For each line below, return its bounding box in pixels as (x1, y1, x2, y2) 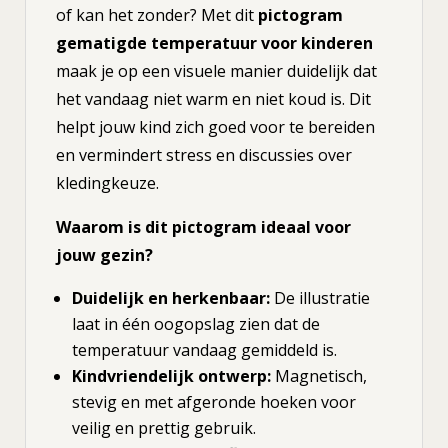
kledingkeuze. (56, 172, 159, 195)
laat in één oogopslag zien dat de (72, 313, 320, 336)
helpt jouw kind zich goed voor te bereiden (56, 116, 375, 139)
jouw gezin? (56, 244, 153, 267)
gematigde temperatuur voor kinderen (56, 32, 373, 55)
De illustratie (270, 287, 370, 310)
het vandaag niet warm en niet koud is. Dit (56, 88, 371, 111)
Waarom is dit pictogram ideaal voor (56, 216, 351, 239)
